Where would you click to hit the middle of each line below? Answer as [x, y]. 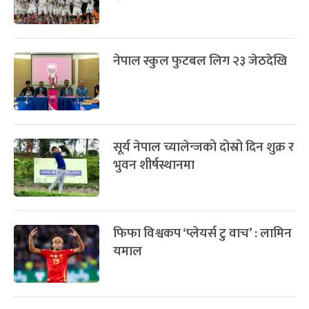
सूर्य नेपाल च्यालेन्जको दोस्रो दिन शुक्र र [203, 147]
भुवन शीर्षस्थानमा [154, 165]
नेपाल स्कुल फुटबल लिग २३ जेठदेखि [200, 61]
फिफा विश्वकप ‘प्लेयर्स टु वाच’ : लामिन [202, 233]
